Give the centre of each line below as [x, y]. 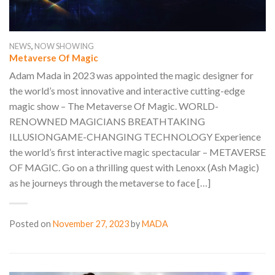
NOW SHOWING [64, 46]
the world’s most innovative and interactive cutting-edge [127, 91]
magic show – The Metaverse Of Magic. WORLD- [114, 106]
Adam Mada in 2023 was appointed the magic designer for [131, 76]
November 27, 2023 [91, 224]
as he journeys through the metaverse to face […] [110, 183]
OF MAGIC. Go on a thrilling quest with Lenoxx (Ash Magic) [134, 168]
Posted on [31, 224]
